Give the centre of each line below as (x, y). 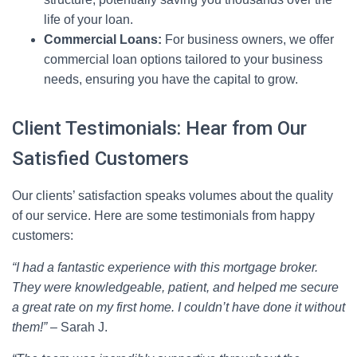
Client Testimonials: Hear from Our (159, 128)
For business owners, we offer (248, 39)
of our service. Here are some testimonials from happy (163, 216)
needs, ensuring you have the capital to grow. (171, 79)
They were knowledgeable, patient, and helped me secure (175, 287)
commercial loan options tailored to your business (183, 59)
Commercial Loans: (103, 39)
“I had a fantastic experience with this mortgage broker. (165, 267)
